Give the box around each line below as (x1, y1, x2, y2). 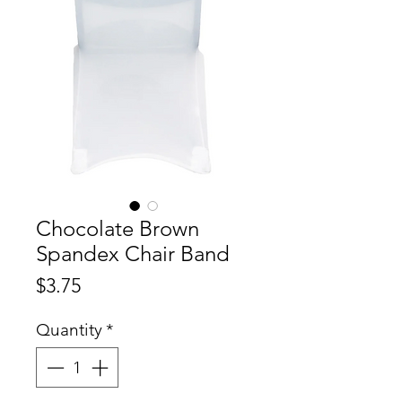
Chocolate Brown (36, 215, 199, 242)
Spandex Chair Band (36, 240, 230, 267)
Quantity (36, 319, 102, 341)
